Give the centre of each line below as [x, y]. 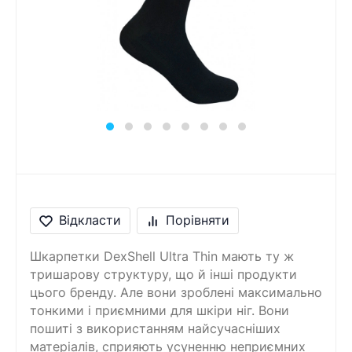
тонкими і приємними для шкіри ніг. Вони [159, 310]
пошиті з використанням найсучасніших [155, 328]
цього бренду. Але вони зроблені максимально [176, 292]
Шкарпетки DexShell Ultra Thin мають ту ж [162, 256]
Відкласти [90, 221]
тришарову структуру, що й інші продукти [163, 274]
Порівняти [198, 221]
